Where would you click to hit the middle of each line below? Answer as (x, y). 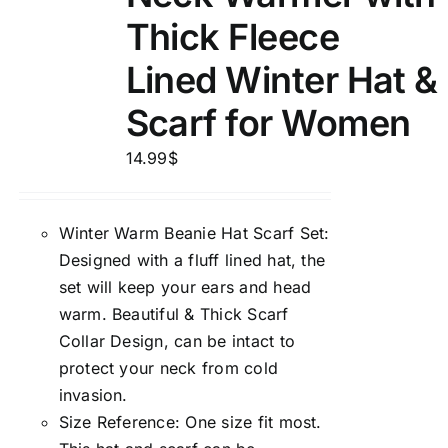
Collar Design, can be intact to (176, 341)
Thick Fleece (232, 37)
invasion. (93, 395)
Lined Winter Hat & (281, 80)
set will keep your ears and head (185, 287)
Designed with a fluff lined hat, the (192, 260)
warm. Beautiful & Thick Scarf (173, 314)
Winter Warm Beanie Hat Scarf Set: (194, 233)
